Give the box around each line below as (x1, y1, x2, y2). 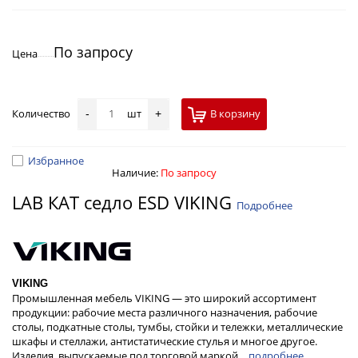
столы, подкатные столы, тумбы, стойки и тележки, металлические (12, 319, 343, 334)
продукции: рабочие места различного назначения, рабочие (12, 304, 317, 320)
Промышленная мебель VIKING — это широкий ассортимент (12, 290, 316, 305)
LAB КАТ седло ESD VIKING (12, 190, 237, 214)
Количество (12, 106, 78, 121)
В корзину (210, 106, 261, 121)
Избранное (28, 153, 84, 168)
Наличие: (112, 165, 161, 180)
